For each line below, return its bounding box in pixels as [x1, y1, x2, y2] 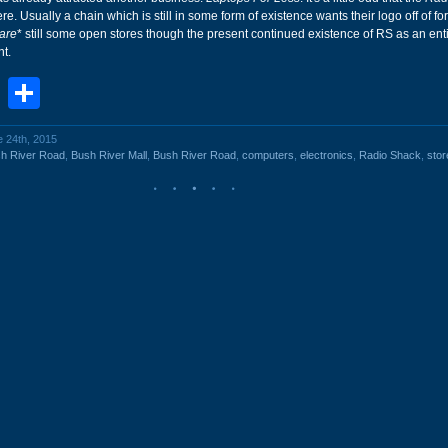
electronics [300, 149, 353, 161]
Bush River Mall [71, 149, 147, 161]
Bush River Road [153, 149, 236, 161]
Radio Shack [359, 149, 421, 161]
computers [242, 149, 294, 161]
